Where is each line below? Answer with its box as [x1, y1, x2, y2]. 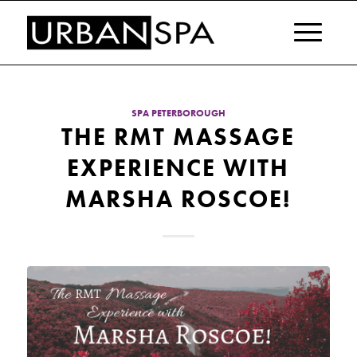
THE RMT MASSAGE [61, 122, 296, 152]
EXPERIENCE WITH [67, 153, 290, 183]
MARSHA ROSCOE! [65, 184, 292, 214]
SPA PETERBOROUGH [131, 108, 226, 120]
